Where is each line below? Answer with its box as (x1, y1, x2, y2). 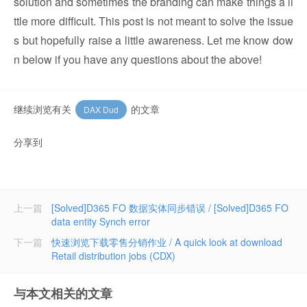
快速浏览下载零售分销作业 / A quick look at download (51, 235, 282, 249)
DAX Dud (84, 103, 119, 115)
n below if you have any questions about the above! (14, 51, 262, 67)
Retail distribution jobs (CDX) (51, 249, 175, 262)
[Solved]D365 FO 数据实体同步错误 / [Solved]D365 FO (51, 201, 288, 214)
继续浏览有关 (14, 102, 74, 116)
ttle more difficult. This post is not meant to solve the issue (14, 13, 293, 29)
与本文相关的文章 (14, 284, 112, 302)
